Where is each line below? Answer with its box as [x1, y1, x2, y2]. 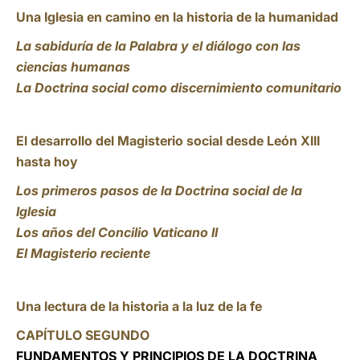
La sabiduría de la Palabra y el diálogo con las [16, 38, 301, 54]
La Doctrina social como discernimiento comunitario [16, 80, 342, 96]
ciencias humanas [16, 59, 130, 75]
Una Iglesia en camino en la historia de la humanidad [16, 9, 338, 25]
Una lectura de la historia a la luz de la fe [16, 298, 262, 314]
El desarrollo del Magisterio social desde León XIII [16, 133, 320, 149]
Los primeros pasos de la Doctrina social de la [16, 182, 302, 198]
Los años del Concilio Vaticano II [16, 224, 218, 240]
